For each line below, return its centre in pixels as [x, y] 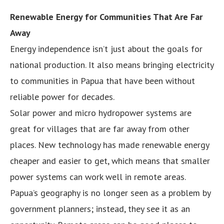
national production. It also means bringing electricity [112, 64]
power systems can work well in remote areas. [98, 176]
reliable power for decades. [62, 96]
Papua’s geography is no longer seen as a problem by [110, 192]
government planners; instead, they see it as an [100, 208]
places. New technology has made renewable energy [109, 144]
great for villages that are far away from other [100, 128]
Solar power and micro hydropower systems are [101, 112]
